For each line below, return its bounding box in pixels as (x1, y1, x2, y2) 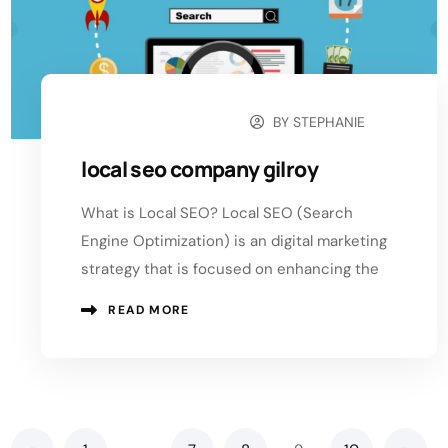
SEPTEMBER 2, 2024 (101, 114, 217, 131)
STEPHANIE (293, 112, 366, 131)
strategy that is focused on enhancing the (81, 258, 380, 279)
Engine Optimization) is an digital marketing (81, 230, 388, 251)
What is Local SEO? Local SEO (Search (81, 202, 354, 223)
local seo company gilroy (81, 154, 318, 183)
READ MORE (108, 301, 190, 318)
